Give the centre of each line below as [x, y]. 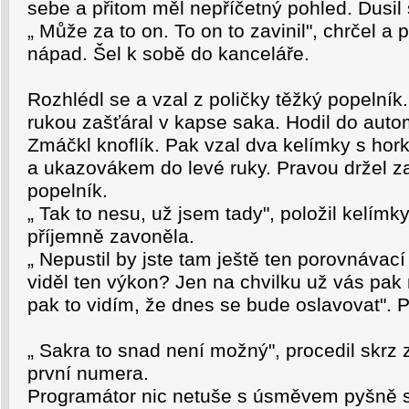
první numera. [88, 373]
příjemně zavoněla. [111, 236]
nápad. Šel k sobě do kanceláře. [168, 54]
